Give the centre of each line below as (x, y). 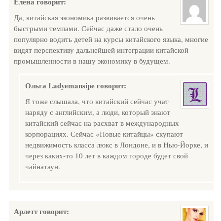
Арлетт (26, 211)
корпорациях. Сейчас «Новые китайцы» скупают (104, 134)
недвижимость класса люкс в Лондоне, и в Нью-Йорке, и (117, 145)
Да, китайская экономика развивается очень (84, 17)
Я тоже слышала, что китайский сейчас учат (97, 101)
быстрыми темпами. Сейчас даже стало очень (88, 28)
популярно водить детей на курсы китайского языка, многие (111, 39)
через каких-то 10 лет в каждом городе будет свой (107, 155)
